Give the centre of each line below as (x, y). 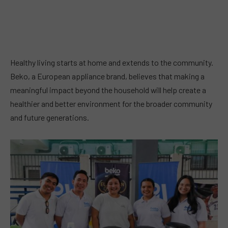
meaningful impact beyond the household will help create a (108, 90)
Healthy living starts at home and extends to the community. (112, 62)
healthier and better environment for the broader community (111, 104)
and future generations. (50, 117)
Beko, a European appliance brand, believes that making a (107, 76)
